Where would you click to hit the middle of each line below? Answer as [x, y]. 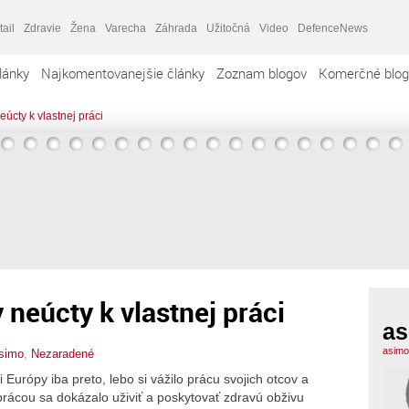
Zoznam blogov [262, 73]
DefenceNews [333, 28]
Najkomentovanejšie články [123, 73]
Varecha [126, 28]
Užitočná [228, 28]
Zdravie [42, 28]
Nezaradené [63, 353]
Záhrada [176, 28]
